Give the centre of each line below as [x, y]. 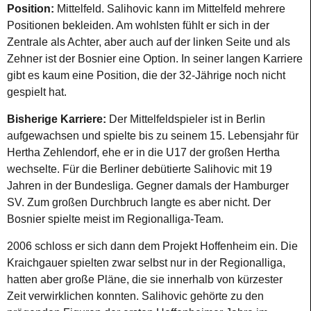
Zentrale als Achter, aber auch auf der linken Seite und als [149, 42]
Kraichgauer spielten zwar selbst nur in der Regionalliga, [146, 263]
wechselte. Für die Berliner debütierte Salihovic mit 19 [140, 169]
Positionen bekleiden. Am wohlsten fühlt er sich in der [138, 25]
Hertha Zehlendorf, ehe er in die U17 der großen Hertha [143, 152]
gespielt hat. [38, 92]
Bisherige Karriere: [57, 119]
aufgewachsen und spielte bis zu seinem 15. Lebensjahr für [153, 136]
